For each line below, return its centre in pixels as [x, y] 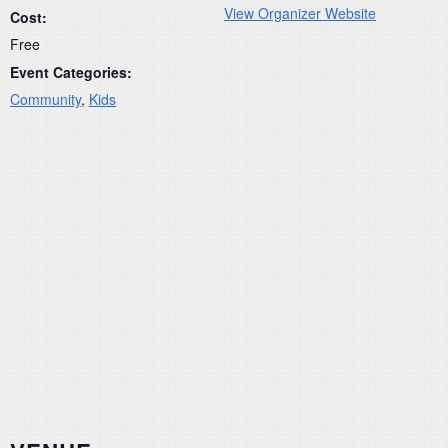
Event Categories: [71, 71]
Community [45, 98]
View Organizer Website [300, 12]
